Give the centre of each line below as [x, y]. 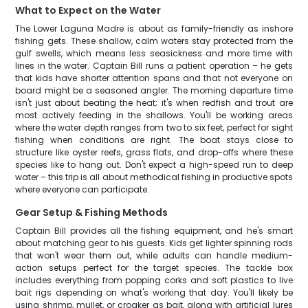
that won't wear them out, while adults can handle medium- [154, 255]
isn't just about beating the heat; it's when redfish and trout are [154, 103]
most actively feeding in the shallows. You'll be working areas [154, 115]
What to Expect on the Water [88, 10]
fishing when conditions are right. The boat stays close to [154, 140]
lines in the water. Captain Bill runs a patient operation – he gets [154, 66]
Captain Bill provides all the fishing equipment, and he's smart [154, 231]
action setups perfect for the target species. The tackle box [154, 268]
